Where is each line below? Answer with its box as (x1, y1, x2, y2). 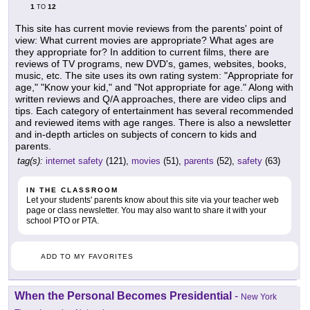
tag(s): (17, 155, 43, 166)
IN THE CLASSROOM (26, 185, 118, 194)
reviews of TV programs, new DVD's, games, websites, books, (15, 57, 286, 69)
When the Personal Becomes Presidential (15, 289, 232, 302)
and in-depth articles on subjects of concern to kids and (15, 128, 257, 140)
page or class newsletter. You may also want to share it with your (26, 205, 266, 215)
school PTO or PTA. (26, 215, 99, 226)
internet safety (46, 155, 103, 166)
